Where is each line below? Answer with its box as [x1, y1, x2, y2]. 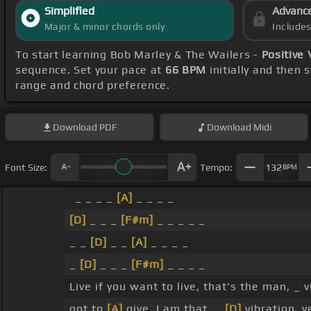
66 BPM [165, 63, 207, 77]
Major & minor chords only [44, 21, 165, 33]
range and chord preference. [15, 78, 170, 92]
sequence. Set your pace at [15, 63, 165, 77]
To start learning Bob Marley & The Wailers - [15, 48, 262, 62]
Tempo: [200, 161, 233, 173]
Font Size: [5, 161, 47, 173]
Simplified [44, 4, 94, 18]
